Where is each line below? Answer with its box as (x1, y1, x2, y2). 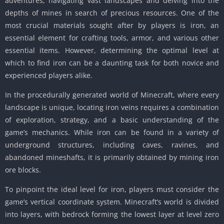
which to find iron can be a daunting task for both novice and (5, 57, 219, 67)
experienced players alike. (5, 70, 92, 80)
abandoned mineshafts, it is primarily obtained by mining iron (5, 152, 219, 162)
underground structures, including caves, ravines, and (5, 139, 219, 149)
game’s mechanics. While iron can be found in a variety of (5, 127, 219, 137)
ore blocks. (5, 164, 41, 174)
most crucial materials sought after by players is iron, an (5, 20, 219, 30)
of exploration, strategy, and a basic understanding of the (5, 114, 219, 124)
